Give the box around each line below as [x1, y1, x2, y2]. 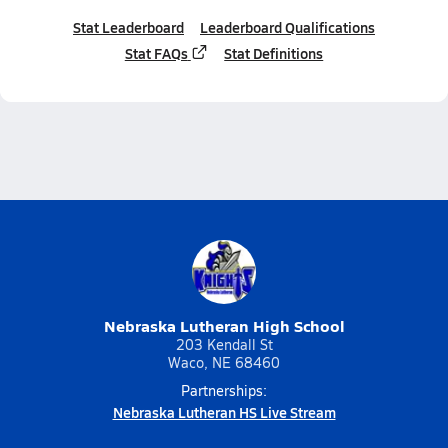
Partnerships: [181, 381, 267, 400]
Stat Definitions [224, 43, 324, 63]
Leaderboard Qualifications [200, 17, 375, 37]
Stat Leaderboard [73, 17, 184, 37]
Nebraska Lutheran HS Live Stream [112, 402, 336, 422]
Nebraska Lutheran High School [103, 314, 345, 337]
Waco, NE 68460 [168, 353, 280, 372]
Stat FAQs [124, 43, 188, 63]
